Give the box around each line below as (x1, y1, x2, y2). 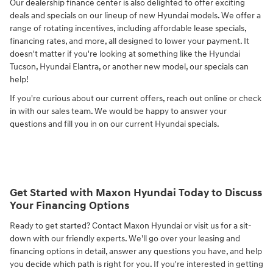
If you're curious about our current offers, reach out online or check (10, 93, 261, 104)
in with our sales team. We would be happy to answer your (10, 106, 227, 117)
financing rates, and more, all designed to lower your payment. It (10, 36, 249, 47)
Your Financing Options (10, 199, 129, 213)
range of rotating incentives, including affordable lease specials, (10, 23, 246, 34)
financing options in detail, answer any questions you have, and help (10, 246, 262, 257)
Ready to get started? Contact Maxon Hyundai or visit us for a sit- (10, 220, 252, 231)
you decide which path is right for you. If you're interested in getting (10, 258, 263, 269)
